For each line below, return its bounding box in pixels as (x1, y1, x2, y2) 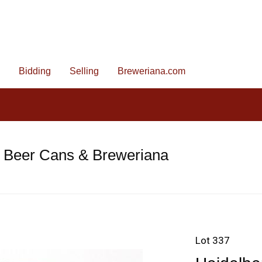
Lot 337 (195, 235, 230, 246)
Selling (70, 66, 99, 76)
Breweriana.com (118, 66, 185, 76)
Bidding (19, 66, 51, 76)
